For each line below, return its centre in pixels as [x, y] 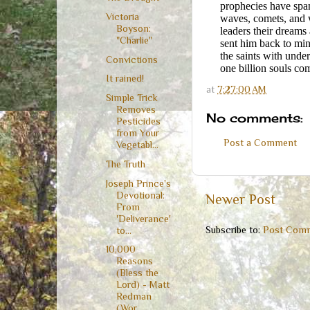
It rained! [125, 79]
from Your [137, 133]
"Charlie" [134, 40]
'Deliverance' [143, 218]
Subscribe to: [234, 230]
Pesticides [138, 121]
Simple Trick [131, 98]
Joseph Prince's [138, 183]
